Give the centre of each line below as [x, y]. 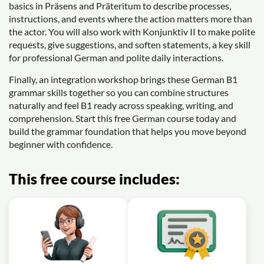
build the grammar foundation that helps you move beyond [128, 131]
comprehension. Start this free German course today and [123, 118]
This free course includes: [94, 179]
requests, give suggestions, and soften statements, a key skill [130, 44]
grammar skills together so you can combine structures [119, 92]
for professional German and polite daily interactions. [116, 57]
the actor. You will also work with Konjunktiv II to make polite [132, 32]
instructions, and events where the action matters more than [131, 19]
